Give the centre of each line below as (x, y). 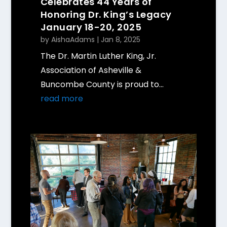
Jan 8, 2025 (120, 39)
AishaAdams (73, 39)
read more (62, 98)
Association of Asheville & (91, 70)
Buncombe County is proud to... (102, 84)
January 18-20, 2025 (91, 27)
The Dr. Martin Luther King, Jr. (98, 56)
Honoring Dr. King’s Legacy (106, 14)
